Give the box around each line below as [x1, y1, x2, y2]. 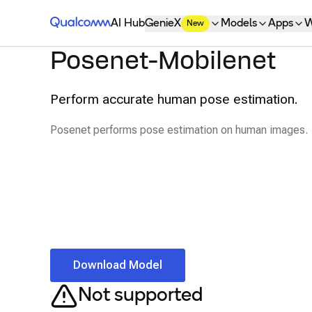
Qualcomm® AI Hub [49, 16, 147, 29]
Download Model [73, 258, 162, 272]
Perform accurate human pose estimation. [50, 91, 298, 107]
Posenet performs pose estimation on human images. [50, 123, 308, 136]
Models [221, 18, 258, 29]
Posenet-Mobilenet [50, 49, 276, 74]
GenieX [145, 18, 182, 29]
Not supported [78, 286, 203, 306]
